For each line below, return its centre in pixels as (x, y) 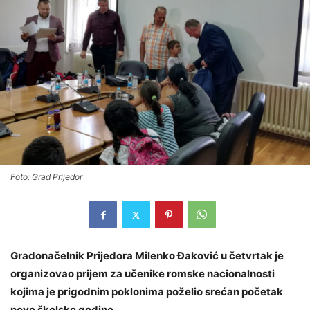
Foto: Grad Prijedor (46, 177)
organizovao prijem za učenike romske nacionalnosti (143, 274)
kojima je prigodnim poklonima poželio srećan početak (147, 292)
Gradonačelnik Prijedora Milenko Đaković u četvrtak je (147, 256)
